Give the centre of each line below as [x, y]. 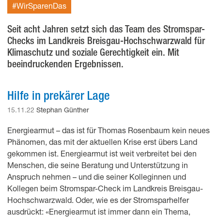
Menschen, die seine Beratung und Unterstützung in [98, 165]
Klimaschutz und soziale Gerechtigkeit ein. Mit [93, 52]
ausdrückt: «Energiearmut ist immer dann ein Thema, [99, 211]
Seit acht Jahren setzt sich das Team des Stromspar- [106, 29]
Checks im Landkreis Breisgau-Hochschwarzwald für [106, 40]
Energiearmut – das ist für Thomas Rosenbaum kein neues [108, 130]
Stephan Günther [63, 109]
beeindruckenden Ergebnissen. [65, 63]
